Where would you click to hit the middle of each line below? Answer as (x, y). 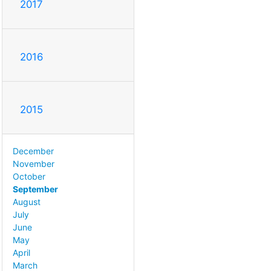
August (27, 201)
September (35, 189)
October (29, 176)
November (34, 163)
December (33, 151)
